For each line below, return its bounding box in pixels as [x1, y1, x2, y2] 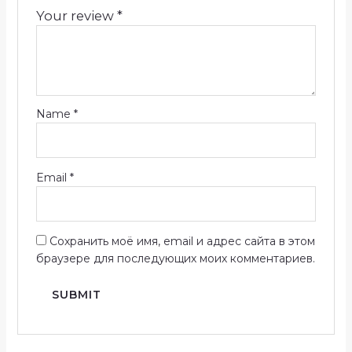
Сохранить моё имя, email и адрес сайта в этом [49, 233, 315, 248]
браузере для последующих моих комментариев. [35, 251, 315, 266]
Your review [35, 7, 117, 24]
